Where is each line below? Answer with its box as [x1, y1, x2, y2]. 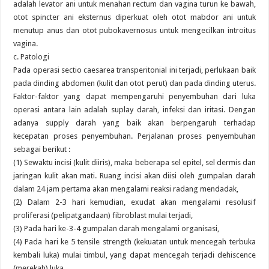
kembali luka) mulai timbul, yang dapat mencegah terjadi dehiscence [13, 250, 256, 259]
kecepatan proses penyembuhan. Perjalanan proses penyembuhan [13, 131, 256, 141]
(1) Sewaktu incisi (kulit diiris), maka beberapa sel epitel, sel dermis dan [13, 158, 256, 167]
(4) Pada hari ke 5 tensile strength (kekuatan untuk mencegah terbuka [13, 237, 256, 246]
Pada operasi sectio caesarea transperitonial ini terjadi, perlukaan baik [13, 65, 256, 74]
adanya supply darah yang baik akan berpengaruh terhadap [13, 118, 256, 127]
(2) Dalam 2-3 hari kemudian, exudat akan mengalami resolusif [13, 198, 256, 207]
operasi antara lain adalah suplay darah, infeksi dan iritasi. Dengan [13, 105, 256, 114]
